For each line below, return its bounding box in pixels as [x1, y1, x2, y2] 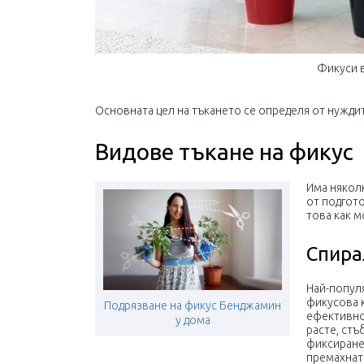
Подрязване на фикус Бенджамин [104, 298, 281, 312]
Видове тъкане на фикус [95, 138, 353, 164]
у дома [175, 313, 210, 327]
